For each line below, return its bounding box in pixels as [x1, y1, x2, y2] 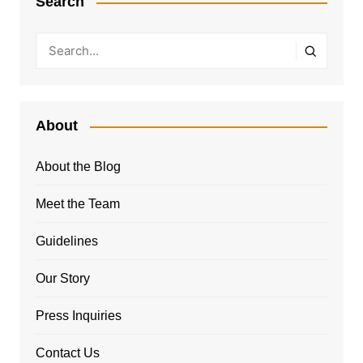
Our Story [35, 271, 90, 286]
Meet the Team [35, 197, 120, 211]
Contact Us [35, 346, 100, 361]
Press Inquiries [35, 309, 122, 323]
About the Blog [35, 160, 121, 174]
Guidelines [35, 234, 98, 249]
